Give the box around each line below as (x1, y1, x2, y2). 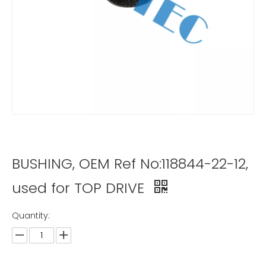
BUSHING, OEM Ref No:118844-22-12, (12, 153, 248, 173)
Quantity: (12, 209, 50, 221)
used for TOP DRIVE (12, 178, 148, 198)
